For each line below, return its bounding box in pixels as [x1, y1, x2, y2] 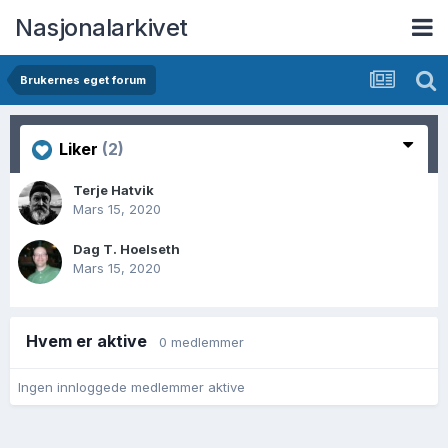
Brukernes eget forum [20, 73, 146, 87]
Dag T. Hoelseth [73, 241, 180, 257]
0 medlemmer [159, 334, 244, 350]
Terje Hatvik [73, 182, 154, 198]
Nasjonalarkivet [15, 12, 188, 42]
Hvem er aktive [26, 331, 159, 351]
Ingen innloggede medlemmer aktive [18, 378, 245, 395]
